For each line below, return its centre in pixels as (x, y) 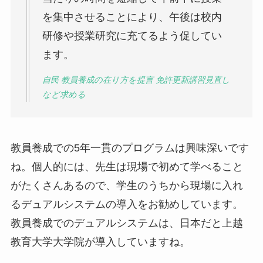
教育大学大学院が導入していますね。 (100, 242)
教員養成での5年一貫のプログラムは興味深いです (129, 148)
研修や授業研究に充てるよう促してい (132, 36)
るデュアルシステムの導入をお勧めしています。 (127, 205)
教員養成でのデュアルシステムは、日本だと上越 (127, 223)
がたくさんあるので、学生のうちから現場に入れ (127, 186)
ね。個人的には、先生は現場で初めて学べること (127, 167)
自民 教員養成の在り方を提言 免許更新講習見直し (136, 80)
